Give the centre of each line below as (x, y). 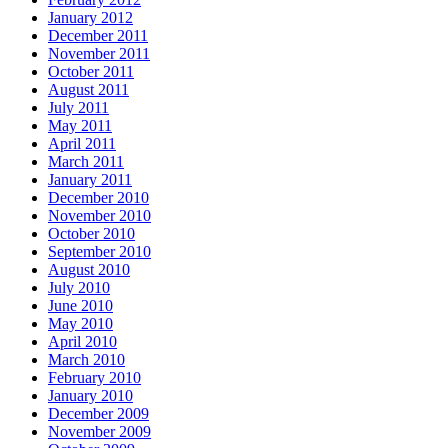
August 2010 (89, 269)
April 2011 (82, 143)
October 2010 (91, 233)
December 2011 (98, 35)
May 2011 (80, 125)
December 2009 (98, 413)
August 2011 (88, 89)
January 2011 (90, 179)
